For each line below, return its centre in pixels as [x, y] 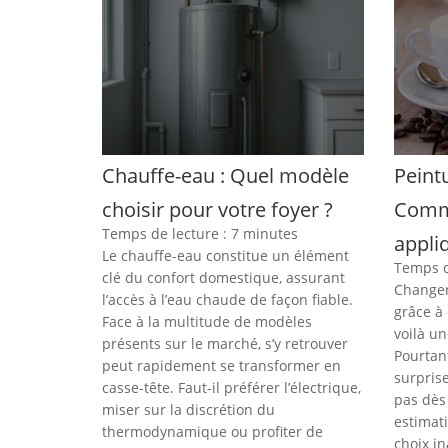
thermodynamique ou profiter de [212, 431]
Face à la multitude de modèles [207, 321]
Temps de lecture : [166, 233]
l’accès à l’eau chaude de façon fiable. [227, 299]
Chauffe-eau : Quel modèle [225, 175]
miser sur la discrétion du [188, 409]
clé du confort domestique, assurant [223, 277]
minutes [270, 233]
